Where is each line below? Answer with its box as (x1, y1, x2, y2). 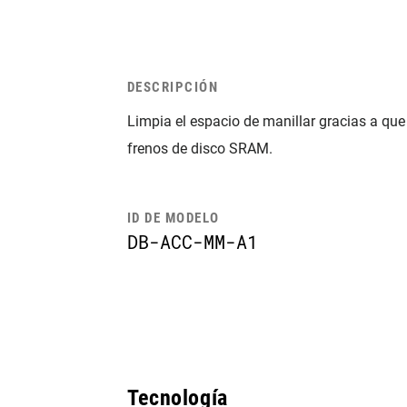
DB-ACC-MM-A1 (126, 230, 258, 253)
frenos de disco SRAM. (126, 140, 273, 157)
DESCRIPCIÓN (126, 79, 219, 95)
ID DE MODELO (126, 210, 220, 226)
